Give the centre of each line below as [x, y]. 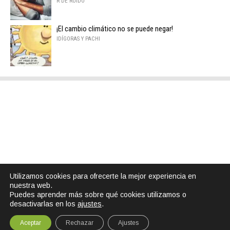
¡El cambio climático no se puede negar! [115, 29]
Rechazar [80, 223]
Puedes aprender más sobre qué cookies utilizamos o [98, 195]
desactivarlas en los [44, 204]
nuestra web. [31, 185]
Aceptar [31, 223]
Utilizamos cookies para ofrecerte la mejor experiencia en [103, 176]
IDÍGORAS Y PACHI [78, 39]
